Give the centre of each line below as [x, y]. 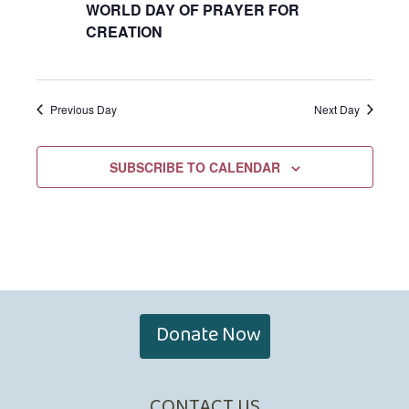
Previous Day [83, 109]
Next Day [336, 109]
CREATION [124, 31]
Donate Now [208, 336]
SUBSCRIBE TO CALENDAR [194, 167]
